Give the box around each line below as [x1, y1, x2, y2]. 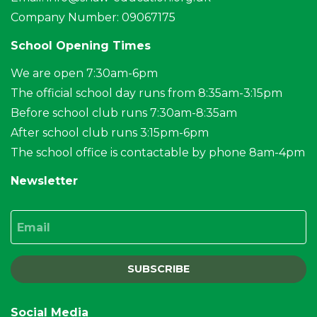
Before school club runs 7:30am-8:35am [11, 106, 237, 120]
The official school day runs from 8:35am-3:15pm [11, 86, 282, 100]
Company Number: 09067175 [11, 11, 175, 25]
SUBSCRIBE [127, 263, 190, 276]
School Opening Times [11, 39, 151, 53]
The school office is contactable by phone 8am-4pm [11, 146, 305, 160]
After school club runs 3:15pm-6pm [11, 126, 209, 140]
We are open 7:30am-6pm [11, 67, 158, 81]
